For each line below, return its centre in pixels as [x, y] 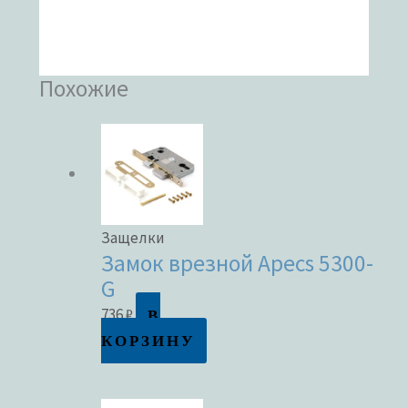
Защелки [133, 238]
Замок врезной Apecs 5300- [238, 264]
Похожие [84, 88]
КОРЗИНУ [148, 341]
